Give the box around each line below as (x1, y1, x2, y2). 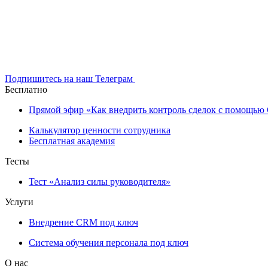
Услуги (5, 196, 33, 207)
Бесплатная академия (29, 135, 115, 146)
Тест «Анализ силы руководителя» (29, 176, 170, 187)
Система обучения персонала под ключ (29, 237, 188, 248)
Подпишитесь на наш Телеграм (5, 73, 135, 84)
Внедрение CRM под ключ (29, 217, 138, 227)
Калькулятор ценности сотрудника (29, 124, 170, 135)
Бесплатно (5, 84, 47, 95)
